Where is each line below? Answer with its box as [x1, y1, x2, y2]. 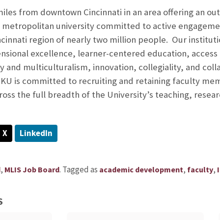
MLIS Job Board [4, 165, 59, 175]
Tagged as [62, 164, 99, 175]
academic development [99, 165, 183, 175]
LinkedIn [19, 128, 53, 139]
